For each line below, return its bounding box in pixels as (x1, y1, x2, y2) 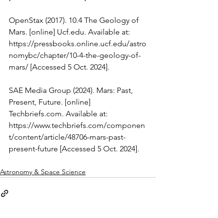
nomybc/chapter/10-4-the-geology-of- (9, 50, 141, 60)
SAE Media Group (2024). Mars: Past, (9, 85, 135, 95)
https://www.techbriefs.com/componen (9, 120, 145, 130)
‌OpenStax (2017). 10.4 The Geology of (9, 15, 141, 25)
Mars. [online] (9, 27, 57, 36)
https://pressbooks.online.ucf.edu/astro (9, 38, 146, 48)
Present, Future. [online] (9, 97, 92, 107)
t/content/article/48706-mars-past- (9, 132, 126, 142)
